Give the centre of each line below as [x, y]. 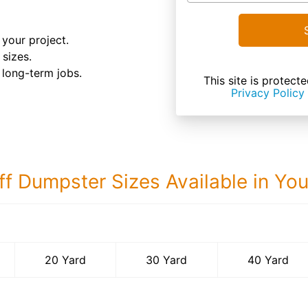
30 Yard [167, 260]
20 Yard [66, 260]
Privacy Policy [268, 93]
